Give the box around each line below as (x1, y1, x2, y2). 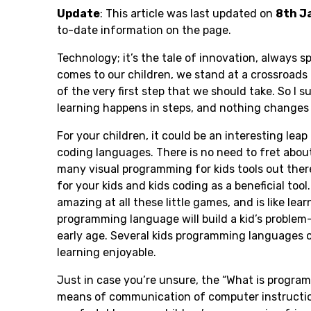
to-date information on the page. (57, 24, 231, 37)
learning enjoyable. (57, 246, 159, 260)
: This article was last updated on (100, 7, 276, 21)
